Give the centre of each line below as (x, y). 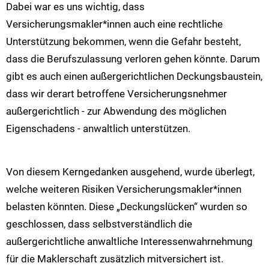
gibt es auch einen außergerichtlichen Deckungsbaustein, (134, 76)
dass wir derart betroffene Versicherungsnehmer (116, 93)
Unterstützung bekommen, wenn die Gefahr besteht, (123, 41)
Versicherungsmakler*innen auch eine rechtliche (114, 24)
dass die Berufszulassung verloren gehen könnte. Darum (133, 59)
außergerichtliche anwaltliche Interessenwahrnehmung (129, 242)
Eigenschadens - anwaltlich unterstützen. (98, 128)
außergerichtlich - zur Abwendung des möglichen (116, 111)
